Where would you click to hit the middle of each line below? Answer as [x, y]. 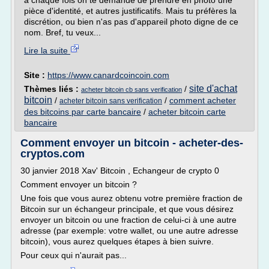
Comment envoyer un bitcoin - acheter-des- [132, 143]
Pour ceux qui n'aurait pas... [74, 255]
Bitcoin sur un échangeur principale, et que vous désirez [127, 209]
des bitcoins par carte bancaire [83, 112]
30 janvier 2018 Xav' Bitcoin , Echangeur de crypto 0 [120, 171]
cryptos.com [53, 154]
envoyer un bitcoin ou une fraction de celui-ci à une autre [128, 220]
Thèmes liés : [53, 89]
